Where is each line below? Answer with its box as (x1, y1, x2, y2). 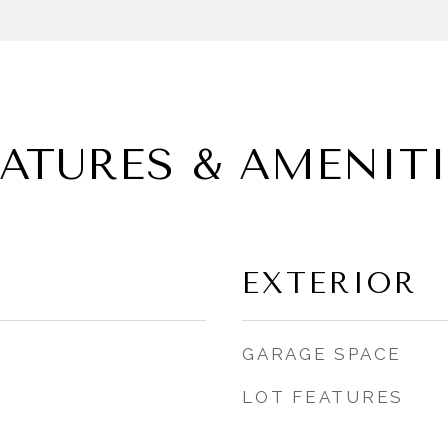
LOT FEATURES (242, 387, 404, 407)
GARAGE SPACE (242, 344, 402, 364)
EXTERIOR (242, 266, 417, 300)
